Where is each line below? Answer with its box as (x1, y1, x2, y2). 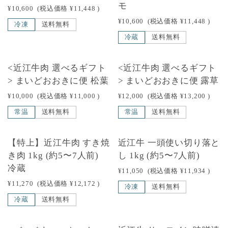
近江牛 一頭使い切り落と (118, 138, 220, 148)
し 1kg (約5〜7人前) (118, 151, 200, 160)
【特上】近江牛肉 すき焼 (8, 138, 110, 148)
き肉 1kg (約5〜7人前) (8, 151, 108, 160)
